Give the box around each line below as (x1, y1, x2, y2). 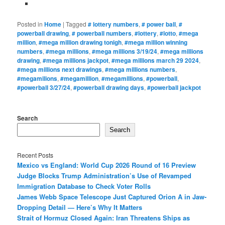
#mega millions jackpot (43, 56, 109, 65)
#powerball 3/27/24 (17, 83, 71, 92)
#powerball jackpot (147, 83, 201, 92)
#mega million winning (125, 38, 188, 47)
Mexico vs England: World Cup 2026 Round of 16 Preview (17, 160, 196, 170)
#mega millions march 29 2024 (111, 56, 199, 65)
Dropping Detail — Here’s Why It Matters (17, 202, 143, 212)
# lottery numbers (88, 20, 139, 29)
